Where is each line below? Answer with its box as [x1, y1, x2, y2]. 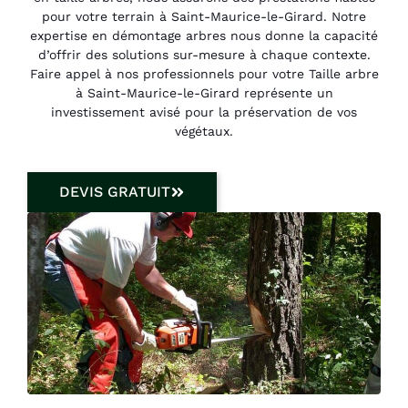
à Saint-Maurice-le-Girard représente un [75, 85, 333, 100]
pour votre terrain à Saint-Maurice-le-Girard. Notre [42, 8, 366, 24]
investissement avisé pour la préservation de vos [51, 104, 357, 119]
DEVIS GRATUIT [59, 183, 170, 201]
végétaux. [175, 123, 233, 138]
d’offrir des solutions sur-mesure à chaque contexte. [37, 46, 371, 62]
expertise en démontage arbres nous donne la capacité [30, 27, 378, 43]
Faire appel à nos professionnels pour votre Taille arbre [29, 66, 379, 81]
